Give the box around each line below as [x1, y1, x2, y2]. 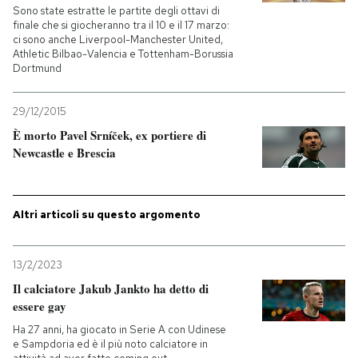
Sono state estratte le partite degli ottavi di [13, 4, 220, 18]
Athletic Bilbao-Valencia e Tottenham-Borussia [13, 47, 233, 61]
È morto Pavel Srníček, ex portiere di [13, 126, 206, 144]
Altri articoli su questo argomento [13, 208, 201, 221]
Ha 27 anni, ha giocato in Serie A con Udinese [13, 323, 226, 336]
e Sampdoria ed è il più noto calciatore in [13, 337, 208, 351]
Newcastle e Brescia [13, 144, 116, 161]
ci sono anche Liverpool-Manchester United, [13, 33, 223, 46]
